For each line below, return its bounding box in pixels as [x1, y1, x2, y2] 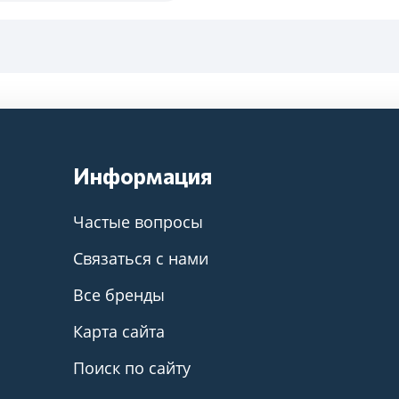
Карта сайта [73, 321, 166, 342]
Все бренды [73, 284, 166, 305]
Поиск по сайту [73, 357, 191, 379]
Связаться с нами [73, 248, 209, 269]
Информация [73, 162, 213, 189]
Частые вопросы [73, 211, 204, 232]
